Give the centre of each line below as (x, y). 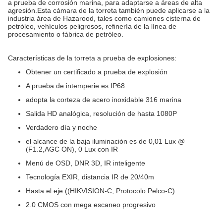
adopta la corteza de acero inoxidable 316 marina (104, 100)
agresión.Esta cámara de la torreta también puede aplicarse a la (109, 10)
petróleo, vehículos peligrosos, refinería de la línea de (92, 26)
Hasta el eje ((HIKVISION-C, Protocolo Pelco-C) (100, 191)
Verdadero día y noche (61, 127)
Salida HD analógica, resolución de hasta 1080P (101, 113)
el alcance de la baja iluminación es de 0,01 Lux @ (105, 141)
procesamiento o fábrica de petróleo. (66, 34)
